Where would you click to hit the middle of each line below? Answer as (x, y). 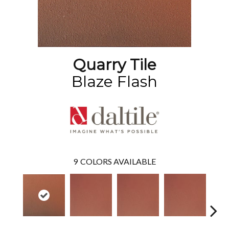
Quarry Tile (114, 65)
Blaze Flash (114, 82)
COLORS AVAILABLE (118, 162)
